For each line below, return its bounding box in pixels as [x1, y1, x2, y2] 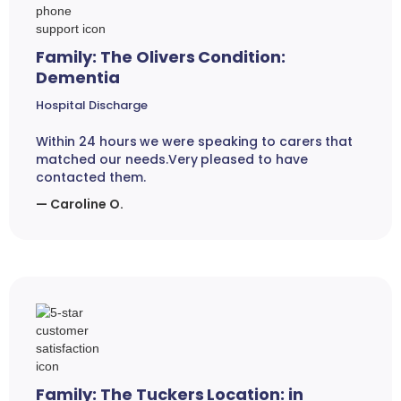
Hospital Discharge [36, 97, 148, 115]
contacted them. [36, 168, 146, 187]
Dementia [36, 66, 120, 90]
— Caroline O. [36, 195, 124, 214]
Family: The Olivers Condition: [36, 46, 286, 69]
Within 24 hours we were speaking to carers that [36, 132, 354, 151]
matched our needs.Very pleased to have [36, 150, 308, 169]
